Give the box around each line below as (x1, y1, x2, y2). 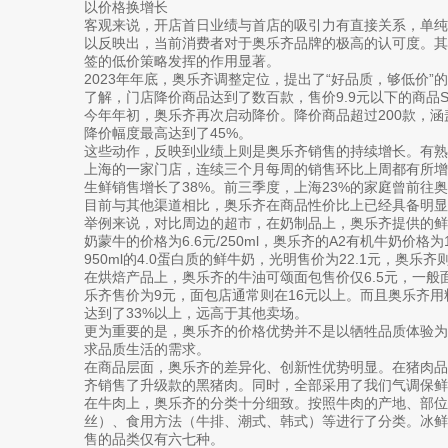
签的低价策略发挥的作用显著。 (84, 52, 280, 69)
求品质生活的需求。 (84, 340, 210, 357)
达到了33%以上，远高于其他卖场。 (84, 304, 308, 321)
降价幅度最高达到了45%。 (84, 124, 252, 141)
